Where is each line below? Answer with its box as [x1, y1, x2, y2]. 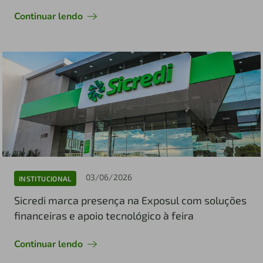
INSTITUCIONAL [19, 174, 72, 183]
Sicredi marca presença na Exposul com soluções [14, 194, 247, 207]
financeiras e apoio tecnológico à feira [14, 209, 194, 222]
